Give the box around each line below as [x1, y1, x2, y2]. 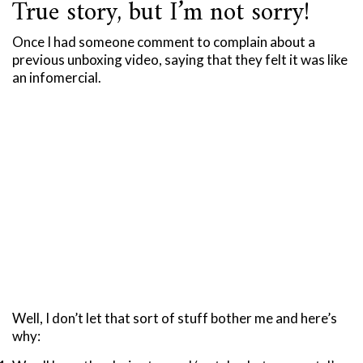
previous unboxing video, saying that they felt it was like [12, 51, 348, 69]
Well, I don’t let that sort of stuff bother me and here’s [12, 310, 337, 327]
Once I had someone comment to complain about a [12, 33, 315, 51]
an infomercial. [12, 69, 101, 87]
